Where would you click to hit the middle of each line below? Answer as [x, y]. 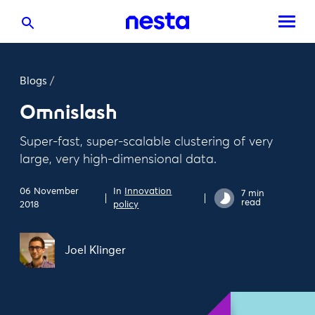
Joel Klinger [95, 250]
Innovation [148, 192]
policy [126, 205]
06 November [49, 192]
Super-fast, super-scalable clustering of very [146, 142]
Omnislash [69, 112]
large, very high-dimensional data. [118, 160]
